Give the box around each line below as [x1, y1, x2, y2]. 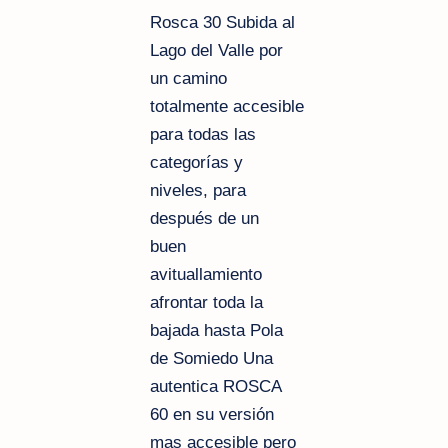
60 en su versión [150, 404, 274, 424]
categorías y [150, 152, 243, 172]
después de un [150, 208, 259, 228]
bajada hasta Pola [150, 320, 283, 340]
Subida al [226, 12, 295, 32]
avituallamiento [150, 264, 262, 284]
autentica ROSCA [150, 376, 281, 396]
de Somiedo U [150, 348, 255, 368]
